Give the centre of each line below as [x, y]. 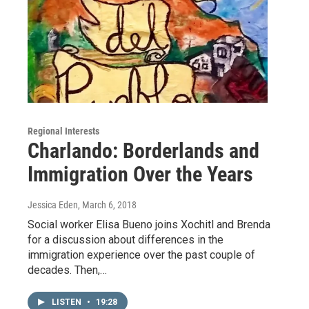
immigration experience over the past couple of [141, 255]
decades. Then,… [67, 270]
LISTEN [68, 302]
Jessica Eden [53, 205]
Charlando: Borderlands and [143, 151]
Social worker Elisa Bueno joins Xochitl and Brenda [149, 225]
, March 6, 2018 [107, 205]
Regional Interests [63, 131]
